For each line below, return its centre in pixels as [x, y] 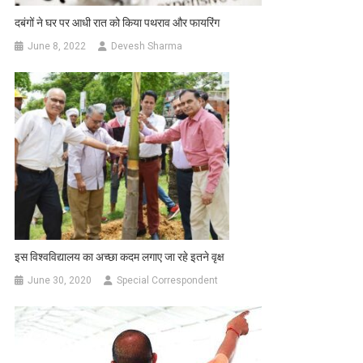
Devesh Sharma [147, 47]
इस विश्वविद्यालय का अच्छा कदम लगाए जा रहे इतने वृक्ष [120, 257]
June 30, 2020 [60, 281]
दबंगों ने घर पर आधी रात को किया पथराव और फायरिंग [117, 23]
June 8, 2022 [57, 47]
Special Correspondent [168, 281]
